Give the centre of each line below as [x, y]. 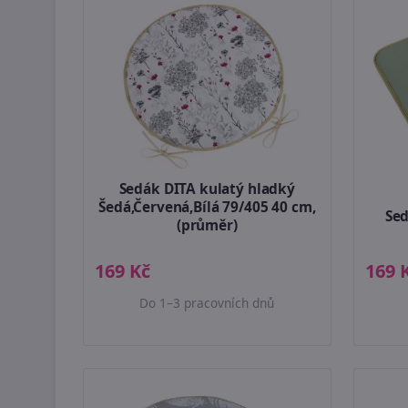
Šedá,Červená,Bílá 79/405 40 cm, [207, 208]
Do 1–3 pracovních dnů [207, 302]
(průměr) [207, 226]
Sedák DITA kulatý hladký [207, 189]
